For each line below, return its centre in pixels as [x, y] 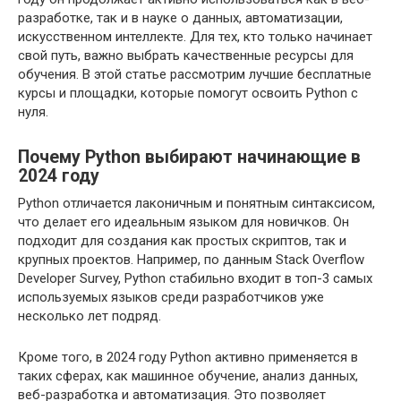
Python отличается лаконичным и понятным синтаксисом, [196, 203]
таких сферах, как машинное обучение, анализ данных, [188, 376]
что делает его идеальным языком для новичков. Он [183, 222]
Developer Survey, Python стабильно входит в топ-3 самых [195, 278]
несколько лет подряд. [90, 316]
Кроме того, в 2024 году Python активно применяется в [188, 357]
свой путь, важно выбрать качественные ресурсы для [186, 55]
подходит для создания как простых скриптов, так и [182, 241]
